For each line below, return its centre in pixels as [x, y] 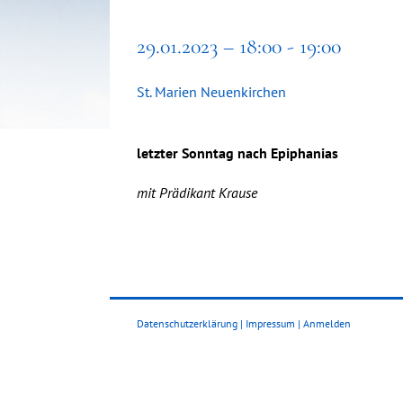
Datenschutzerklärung [187, 323]
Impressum [270, 323]
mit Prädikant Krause [197, 193]
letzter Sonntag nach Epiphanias [237, 153]
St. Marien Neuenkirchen [211, 92]
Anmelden [327, 323]
